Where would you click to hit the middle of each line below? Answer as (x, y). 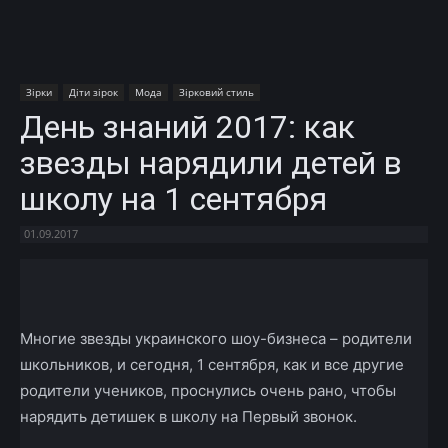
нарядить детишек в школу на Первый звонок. (188, 416)
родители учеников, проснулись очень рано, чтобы (208, 390)
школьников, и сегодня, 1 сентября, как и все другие (212, 364)
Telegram (304, 278)
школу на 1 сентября (173, 198)
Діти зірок (93, 91)
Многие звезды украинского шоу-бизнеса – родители (216, 338)
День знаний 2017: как (187, 126)
